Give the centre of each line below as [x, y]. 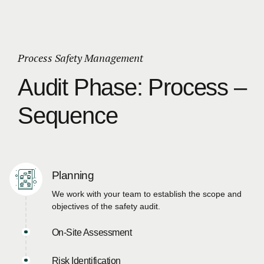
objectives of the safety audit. [106, 207]
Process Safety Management [80, 57]
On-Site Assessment [92, 233]
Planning [73, 175]
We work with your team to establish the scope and [146, 194]
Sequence [68, 116]
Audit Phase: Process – [132, 88]
